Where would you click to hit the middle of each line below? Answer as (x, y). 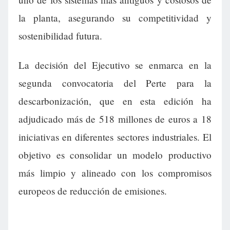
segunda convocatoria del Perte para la (115, 83)
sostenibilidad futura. (60, 36)
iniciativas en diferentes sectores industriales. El (115, 137)
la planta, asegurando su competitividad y (115, 18)
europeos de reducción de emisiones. (93, 191)
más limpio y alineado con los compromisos (115, 173)
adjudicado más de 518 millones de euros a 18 (115, 119)
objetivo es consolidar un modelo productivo (115, 155)
